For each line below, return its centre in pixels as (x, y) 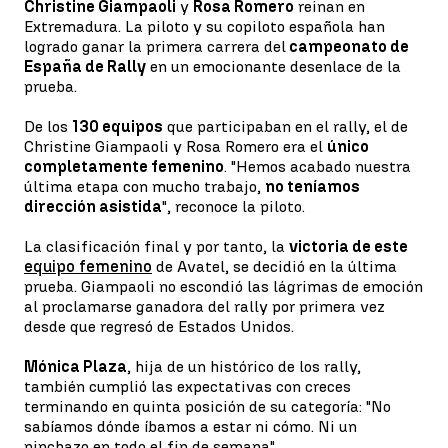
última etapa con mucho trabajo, (144, 186)
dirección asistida (93, 206)
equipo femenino (88, 266)
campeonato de (347, 46)
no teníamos (312, 186)
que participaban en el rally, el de (285, 126)
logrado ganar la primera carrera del (155, 46)
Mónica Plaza (75, 366)
